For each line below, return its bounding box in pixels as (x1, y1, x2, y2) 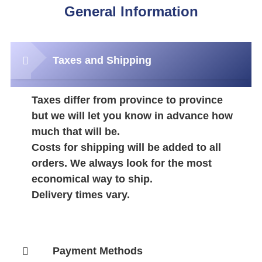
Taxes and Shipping (53, 54, 151, 66)
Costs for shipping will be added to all (32, 142, 221, 153)
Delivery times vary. (32, 189, 130, 201)
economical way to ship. (32, 173, 156, 185)
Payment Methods (53, 245, 143, 257)
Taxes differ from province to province (32, 94, 223, 106)
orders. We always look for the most (32, 157, 212, 169)
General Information (64, 4, 198, 19)
